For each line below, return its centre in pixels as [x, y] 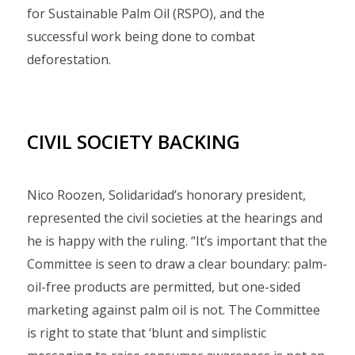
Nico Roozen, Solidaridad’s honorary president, [166, 195]
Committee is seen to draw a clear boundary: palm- [177, 264]
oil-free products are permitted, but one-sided [164, 287]
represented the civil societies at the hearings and [175, 218]
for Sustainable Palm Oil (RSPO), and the [146, 13]
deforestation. [69, 59]
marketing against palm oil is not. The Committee [174, 310]
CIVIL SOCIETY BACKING [134, 141]
